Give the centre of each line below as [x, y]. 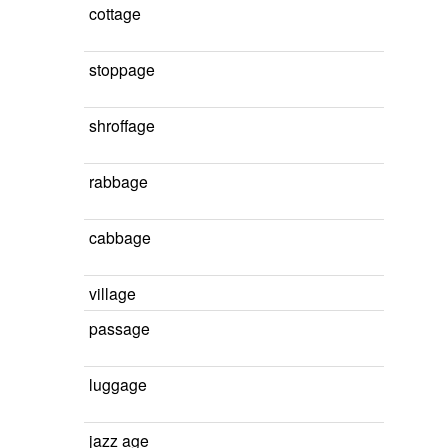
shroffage [122, 125]
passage [119, 328]
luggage [118, 384]
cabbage [120, 237]
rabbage [118, 181]
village [112, 293]
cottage [115, 13]
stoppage [122, 69]
